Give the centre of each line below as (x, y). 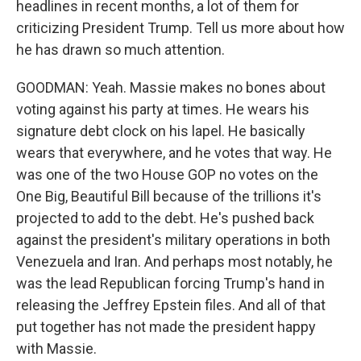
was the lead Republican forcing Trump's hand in (170, 283)
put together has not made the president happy (166, 327)
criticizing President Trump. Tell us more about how (180, 28)
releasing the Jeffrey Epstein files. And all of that (171, 305)
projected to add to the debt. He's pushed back (165, 218)
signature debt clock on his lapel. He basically (161, 131)
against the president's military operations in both (173, 240)
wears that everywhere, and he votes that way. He (174, 153)
